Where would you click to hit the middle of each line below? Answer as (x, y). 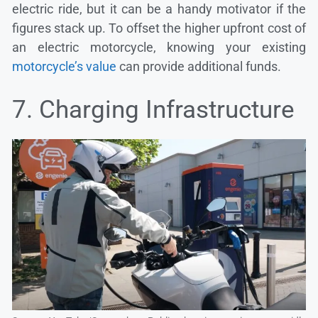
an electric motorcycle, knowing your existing (159, 48)
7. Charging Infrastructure (153, 110)
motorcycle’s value (64, 67)
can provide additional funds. (199, 67)
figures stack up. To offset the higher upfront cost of (159, 28)
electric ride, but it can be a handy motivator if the (159, 9)
